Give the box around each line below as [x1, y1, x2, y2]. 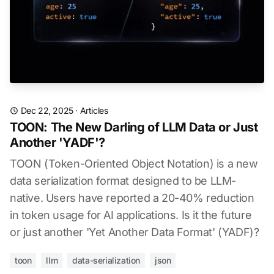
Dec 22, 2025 [20, 105, 73, 116]
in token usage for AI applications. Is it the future [10, 209, 252, 221]
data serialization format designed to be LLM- [10, 174, 237, 187]
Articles [80, 105, 108, 116]
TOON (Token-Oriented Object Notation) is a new [10, 157, 258, 170]
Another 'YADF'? [10, 135, 105, 150]
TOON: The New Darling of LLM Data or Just [10, 120, 258, 135]
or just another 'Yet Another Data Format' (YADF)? [10, 226, 259, 239]
